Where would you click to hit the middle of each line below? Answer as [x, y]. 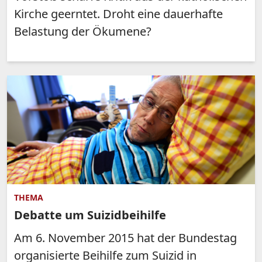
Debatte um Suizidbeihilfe [90, 215]
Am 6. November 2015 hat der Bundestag [125, 237]
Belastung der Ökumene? [83, 32]
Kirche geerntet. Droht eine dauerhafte [118, 14]
